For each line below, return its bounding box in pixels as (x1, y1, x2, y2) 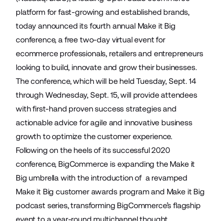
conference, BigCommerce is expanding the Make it (16, 159, 195, 169)
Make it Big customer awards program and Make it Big (16, 186, 205, 196)
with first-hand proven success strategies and (16, 104, 177, 113)
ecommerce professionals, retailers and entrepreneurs (16, 48, 203, 58)
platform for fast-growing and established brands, (16, 7, 190, 17)
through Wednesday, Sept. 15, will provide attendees (16, 90, 197, 100)
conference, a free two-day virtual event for (16, 35, 165, 44)
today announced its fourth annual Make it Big (16, 21, 176, 31)
